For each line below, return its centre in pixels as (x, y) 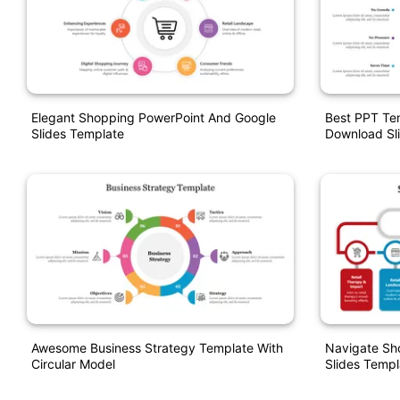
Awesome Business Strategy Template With (157, 347)
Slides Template (78, 134)
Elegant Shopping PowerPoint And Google (154, 118)
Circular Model (73, 363)
